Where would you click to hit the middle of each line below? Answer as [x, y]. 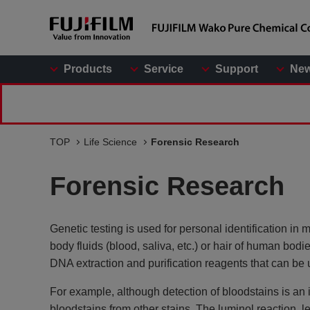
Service [164, 69]
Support [237, 69]
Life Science [110, 142]
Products [88, 69]
